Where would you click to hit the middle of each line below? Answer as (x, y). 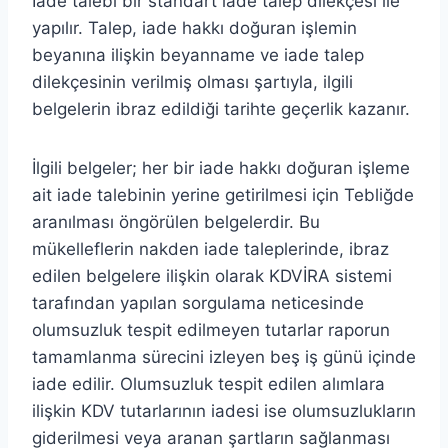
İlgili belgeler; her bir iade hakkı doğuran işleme (221, 167)
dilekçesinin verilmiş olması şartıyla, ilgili (192, 81)
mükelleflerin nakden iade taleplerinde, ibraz (210, 248)
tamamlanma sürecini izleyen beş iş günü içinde (224, 356)
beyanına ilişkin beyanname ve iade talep (198, 54)
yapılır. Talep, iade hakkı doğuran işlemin (194, 27)
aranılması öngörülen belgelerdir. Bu (176, 221)
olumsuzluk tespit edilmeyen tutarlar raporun (211, 329)
